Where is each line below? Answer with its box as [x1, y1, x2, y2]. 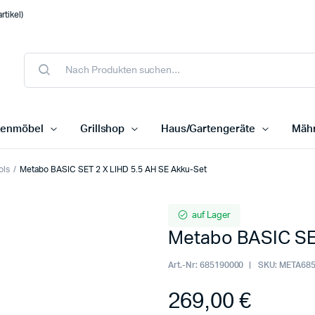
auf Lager [191, 211, 231, 221]
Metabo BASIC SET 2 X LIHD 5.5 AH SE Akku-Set [20, 165, 207, 174]
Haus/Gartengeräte [161, 124, 255, 135]
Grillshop [79, 124, 125, 135]
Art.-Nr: [168, 261, 198, 270]
